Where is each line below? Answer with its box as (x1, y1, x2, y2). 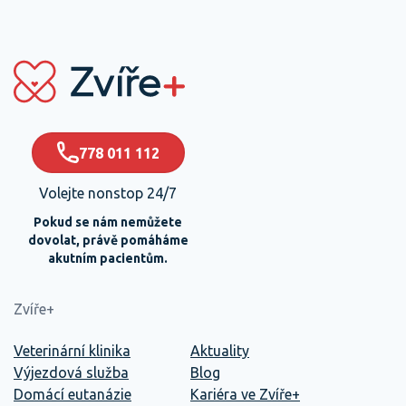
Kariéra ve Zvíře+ (190, 386, 300, 403)
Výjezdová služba (14, 364, 129, 382)
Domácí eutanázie (14, 386, 131, 403)
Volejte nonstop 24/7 (39, 185, 177, 202)
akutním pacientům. (48, 251, 168, 266)
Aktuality (190, 343, 249, 360)
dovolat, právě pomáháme (27, 233, 188, 248)
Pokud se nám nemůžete (34, 215, 182, 230)
